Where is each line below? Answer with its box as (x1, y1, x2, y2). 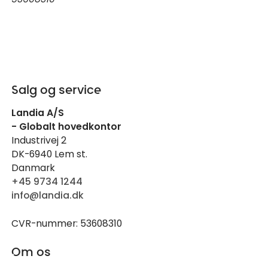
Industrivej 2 (11, 133, 67, 148)
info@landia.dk (11, 188, 84, 203)
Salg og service (11, 81, 102, 99)
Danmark (11, 161, 56, 175)
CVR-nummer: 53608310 (11, 216, 123, 230)
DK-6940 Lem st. (11, 147, 88, 162)
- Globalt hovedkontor (11, 120, 122, 134)
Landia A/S (11, 106, 65, 120)
